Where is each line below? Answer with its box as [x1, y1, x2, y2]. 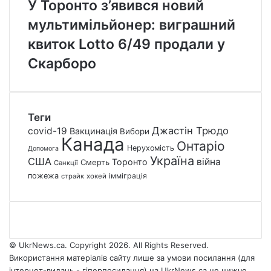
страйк [61, 171, 84, 180]
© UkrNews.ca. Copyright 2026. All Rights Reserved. [9, 240, 209, 250]
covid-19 [28, 125, 67, 137]
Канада [61, 133, 125, 155]
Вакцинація [70, 125, 117, 136]
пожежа [28, 171, 59, 180]
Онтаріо [177, 138, 225, 154]
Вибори [120, 126, 149, 136]
